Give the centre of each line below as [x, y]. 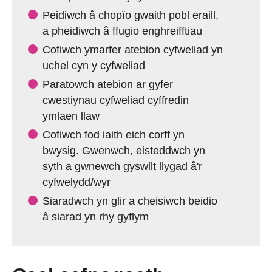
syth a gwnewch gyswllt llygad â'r [122, 166]
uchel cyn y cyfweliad [94, 66]
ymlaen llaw [71, 116]
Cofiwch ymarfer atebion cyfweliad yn [133, 50]
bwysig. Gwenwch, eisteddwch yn [124, 151]
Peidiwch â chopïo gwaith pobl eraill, [131, 15]
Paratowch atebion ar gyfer [108, 84]
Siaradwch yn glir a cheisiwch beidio [130, 201]
